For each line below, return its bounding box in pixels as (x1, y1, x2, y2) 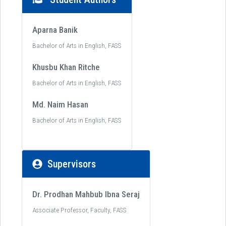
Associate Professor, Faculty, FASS (32, 206, 127, 214)
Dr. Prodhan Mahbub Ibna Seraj (32, 189, 140, 199)
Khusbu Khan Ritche (32, 62, 100, 72)
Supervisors (47, 158, 96, 170)
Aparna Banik (32, 25, 78, 35)
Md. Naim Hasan (32, 99, 88, 109)
